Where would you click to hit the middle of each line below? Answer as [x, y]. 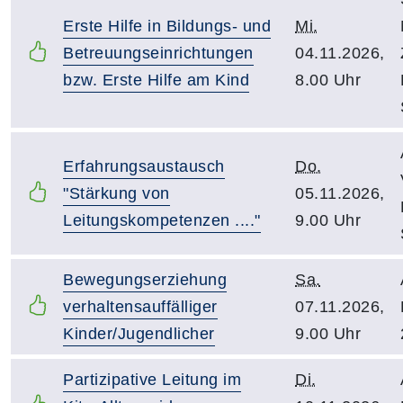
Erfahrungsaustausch [144, 166]
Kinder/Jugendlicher [139, 334]
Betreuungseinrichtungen [158, 53]
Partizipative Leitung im [152, 380]
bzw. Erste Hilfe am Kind [156, 80]
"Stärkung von [116, 193]
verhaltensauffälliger [140, 307]
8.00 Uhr [328, 80]
